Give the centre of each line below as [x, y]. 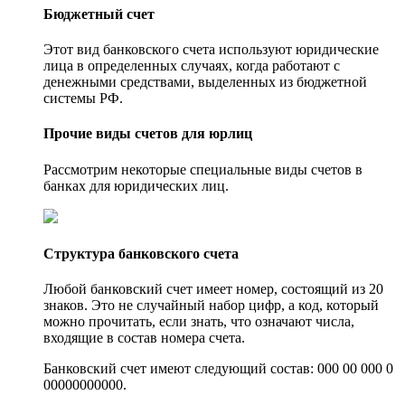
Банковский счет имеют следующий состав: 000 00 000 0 [218, 369]
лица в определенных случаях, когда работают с [192, 66]
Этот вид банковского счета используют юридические [211, 50]
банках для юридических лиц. [136, 185]
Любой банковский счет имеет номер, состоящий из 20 [213, 289]
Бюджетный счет [99, 14]
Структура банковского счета [141, 253]
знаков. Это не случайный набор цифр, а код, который [211, 306]
